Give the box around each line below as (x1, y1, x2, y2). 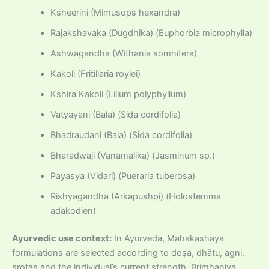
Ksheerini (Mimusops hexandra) (50, 7, 180, 19)
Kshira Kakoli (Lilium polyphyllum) (50, 89, 186, 100)
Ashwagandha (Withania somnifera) (50, 48, 197, 59)
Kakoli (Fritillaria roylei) (50, 68, 141, 80)
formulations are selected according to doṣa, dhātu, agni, (12, 247, 244, 259)
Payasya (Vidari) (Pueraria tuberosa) (50, 171, 195, 182)
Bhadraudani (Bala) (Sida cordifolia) (50, 130, 192, 141)
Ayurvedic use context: (12, 233, 112, 244)
